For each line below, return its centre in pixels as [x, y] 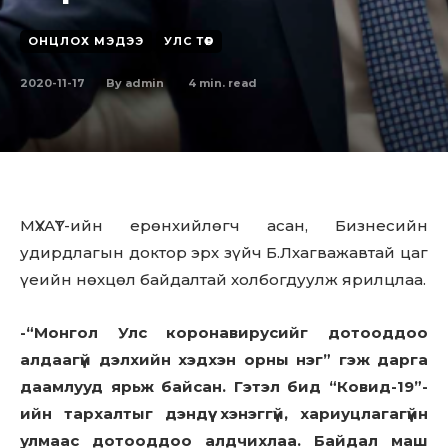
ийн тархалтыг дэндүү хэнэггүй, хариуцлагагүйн [224, 413]
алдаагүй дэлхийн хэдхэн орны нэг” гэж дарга [224, 359]
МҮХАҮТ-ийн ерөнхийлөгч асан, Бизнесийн [224, 225]
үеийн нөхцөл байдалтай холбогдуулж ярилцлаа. [223, 279]
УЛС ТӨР [189, 41]
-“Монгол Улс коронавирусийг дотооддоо [224, 332]
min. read [226, 82]
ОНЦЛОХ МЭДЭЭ [86, 41]
